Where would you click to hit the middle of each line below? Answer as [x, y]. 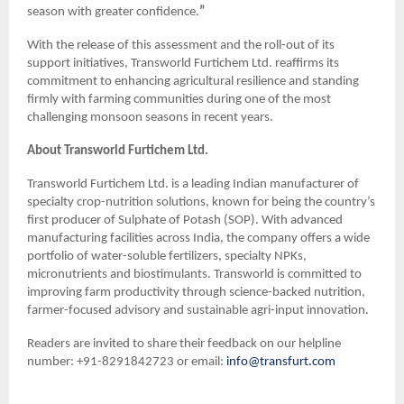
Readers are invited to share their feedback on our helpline [184, 344]
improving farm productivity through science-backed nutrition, [196, 292]
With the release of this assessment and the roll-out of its [181, 45]
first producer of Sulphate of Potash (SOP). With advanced [185, 220]
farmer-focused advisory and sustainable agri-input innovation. [198, 310]
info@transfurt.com [281, 362]
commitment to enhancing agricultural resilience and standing [193, 81]
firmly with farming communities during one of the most [179, 99]
